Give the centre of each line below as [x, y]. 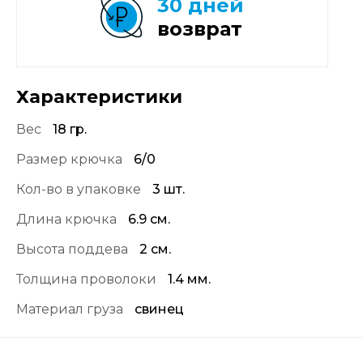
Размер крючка [69, 159]
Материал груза [70, 309]
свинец [159, 309]
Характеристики [99, 97]
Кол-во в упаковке [79, 189]
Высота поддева [74, 249]
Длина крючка [66, 219]
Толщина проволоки [86, 279]
